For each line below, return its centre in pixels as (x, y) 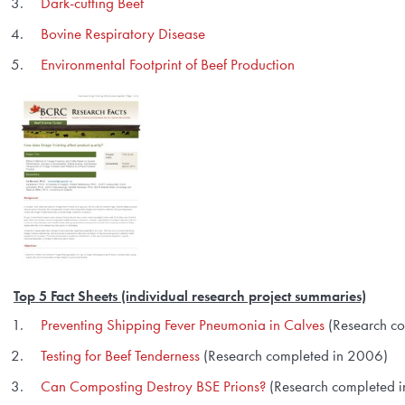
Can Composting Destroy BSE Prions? (153, 386)
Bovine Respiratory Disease (123, 33)
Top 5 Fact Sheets (66, 296)
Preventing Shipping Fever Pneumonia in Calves (183, 325)
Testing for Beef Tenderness (120, 355)
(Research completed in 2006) (294, 355)
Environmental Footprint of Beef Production (168, 64)
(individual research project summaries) (242, 296)
